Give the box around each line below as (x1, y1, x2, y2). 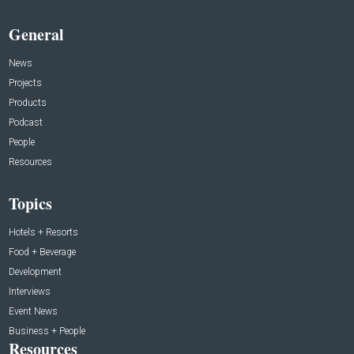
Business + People (9, 326, 86, 337)
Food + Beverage (9, 247, 77, 258)
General (9, 23, 65, 47)
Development (9, 266, 62, 278)
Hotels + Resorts (9, 227, 79, 239)
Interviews (9, 286, 51, 298)
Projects (9, 77, 43, 89)
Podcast (9, 117, 43, 129)
